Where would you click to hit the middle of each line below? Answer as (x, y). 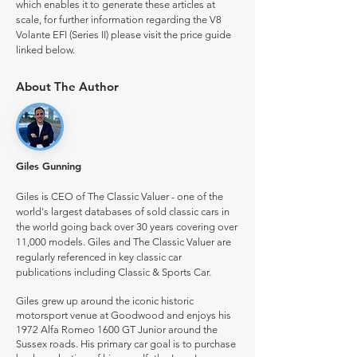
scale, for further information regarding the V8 (119, 20)
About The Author (67, 86)
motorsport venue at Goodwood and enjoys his (124, 315)
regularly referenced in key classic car (99, 257)
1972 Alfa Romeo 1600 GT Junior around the (117, 330)
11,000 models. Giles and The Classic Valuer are (124, 242)
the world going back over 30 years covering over (127, 227)
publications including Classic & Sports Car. (114, 272)
